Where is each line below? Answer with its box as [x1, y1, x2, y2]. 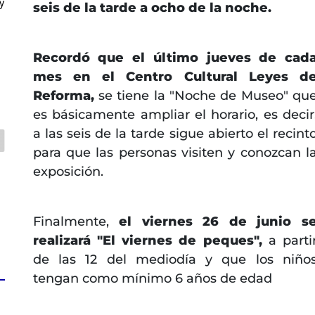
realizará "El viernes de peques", [32, 232, 269, 248]
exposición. [32, 163, 103, 179]
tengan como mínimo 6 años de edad [32, 270, 276, 286]
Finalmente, [32, 213, 120, 229]
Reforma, [32, 87, 99, 103]
